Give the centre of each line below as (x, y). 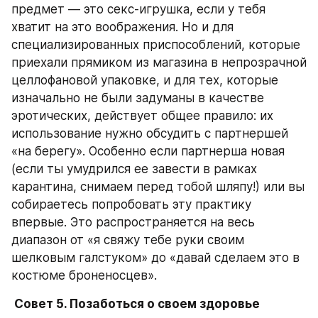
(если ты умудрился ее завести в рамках (134, 169)
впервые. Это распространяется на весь (133, 222)
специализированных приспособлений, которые (156, 45)
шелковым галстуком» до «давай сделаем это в (155, 258)
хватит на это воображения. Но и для (122, 27)
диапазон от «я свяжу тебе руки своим (128, 240)
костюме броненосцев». (84, 275)
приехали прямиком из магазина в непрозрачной (159, 62)
